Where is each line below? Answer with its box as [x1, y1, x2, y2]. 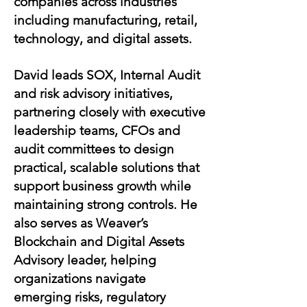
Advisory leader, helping [14, 252, 156, 268]
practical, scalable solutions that [14, 160, 199, 175]
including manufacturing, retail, [14, 12, 197, 28]
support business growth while [14, 178, 191, 194]
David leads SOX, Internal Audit [14, 67, 200, 83]
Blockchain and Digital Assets [14, 234, 184, 249]
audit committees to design [14, 141, 174, 157]
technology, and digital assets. [14, 31, 192, 47]
